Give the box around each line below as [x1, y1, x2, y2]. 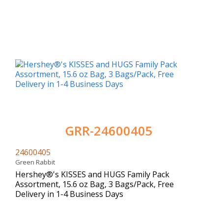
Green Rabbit [15, 157, 58, 166]
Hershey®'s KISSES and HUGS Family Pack [15, 168, 169, 180]
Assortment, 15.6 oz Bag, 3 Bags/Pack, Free [15, 178, 174, 190]
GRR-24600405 [65, 122, 153, 139]
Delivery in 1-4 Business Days [15, 188, 123, 199]
